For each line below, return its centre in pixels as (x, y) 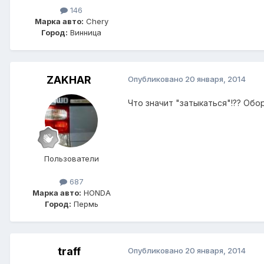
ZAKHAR (69, 80)
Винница (85, 33)
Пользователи (71, 159)
